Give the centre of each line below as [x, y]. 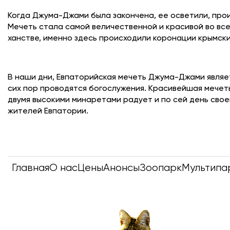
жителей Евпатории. [48, 111]
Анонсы [121, 168]
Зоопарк [161, 168]
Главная [31, 168]
